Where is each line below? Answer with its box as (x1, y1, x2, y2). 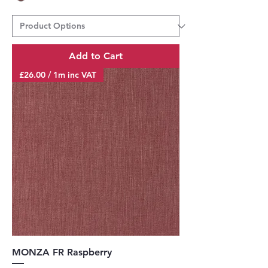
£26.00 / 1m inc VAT (19, 69, 96, 81)
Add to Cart (69, 50, 123, 62)
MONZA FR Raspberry (12, 246, 112, 258)
